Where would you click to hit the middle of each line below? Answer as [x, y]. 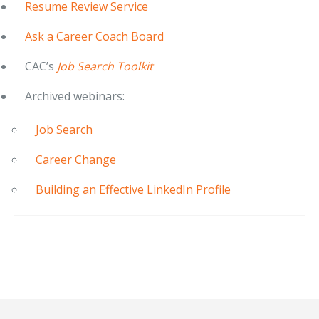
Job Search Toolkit [105, 66]
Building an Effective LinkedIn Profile [133, 189]
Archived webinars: [75, 96]
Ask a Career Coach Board [94, 36]
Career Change [76, 159]
